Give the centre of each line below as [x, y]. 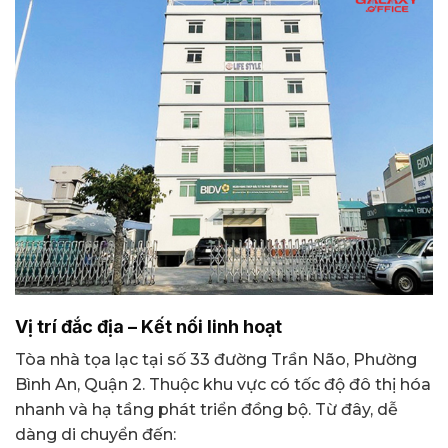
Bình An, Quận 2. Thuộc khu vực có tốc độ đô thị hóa [223, 385]
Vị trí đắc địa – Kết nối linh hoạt [148, 327]
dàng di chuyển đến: [95, 435]
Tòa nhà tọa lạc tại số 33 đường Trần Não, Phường [216, 360]
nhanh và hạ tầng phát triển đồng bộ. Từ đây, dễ [206, 410]
